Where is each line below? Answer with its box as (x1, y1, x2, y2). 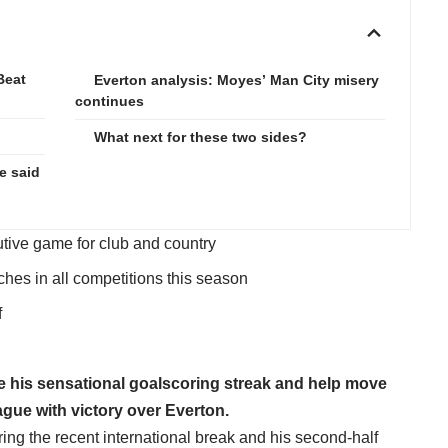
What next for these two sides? (93, 129, 307, 145)
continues (74, 93, 144, 109)
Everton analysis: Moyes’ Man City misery (93, 72, 379, 88)
